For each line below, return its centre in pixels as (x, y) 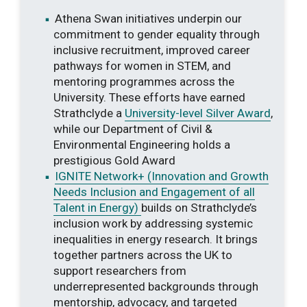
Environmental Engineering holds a (142, 144)
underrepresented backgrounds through (156, 286)
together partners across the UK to (143, 255)
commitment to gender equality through (157, 34)
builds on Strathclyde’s (199, 207)
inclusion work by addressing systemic (153, 223)
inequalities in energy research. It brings (156, 239)
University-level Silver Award (198, 113)
